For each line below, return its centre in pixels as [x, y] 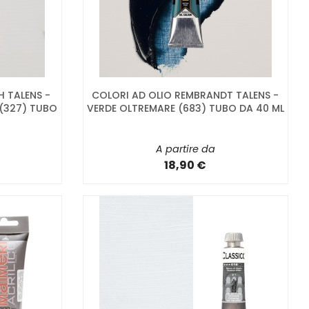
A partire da [185, 149]
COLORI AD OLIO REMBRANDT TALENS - [186, 95]
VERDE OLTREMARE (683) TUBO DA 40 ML [185, 108]
